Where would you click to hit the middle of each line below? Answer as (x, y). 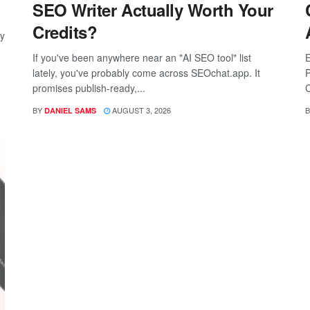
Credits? (65, 31)
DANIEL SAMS (71, 110)
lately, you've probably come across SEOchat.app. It (147, 72)
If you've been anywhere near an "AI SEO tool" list (142, 57)
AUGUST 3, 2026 (141, 110)
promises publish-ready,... (89, 88)
